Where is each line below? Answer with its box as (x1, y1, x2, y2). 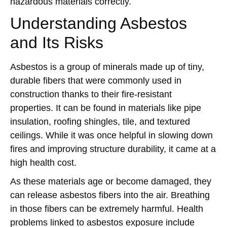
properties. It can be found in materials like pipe (10, 103, 201, 113)
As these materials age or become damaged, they (10, 176, 211, 186)
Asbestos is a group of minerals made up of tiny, (10, 62, 204, 72)
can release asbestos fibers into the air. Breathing (10, 190, 210, 200)
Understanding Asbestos (10, 14, 187, 32)
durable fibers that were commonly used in (10, 75, 181, 86)
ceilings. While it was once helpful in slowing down (10, 130, 213, 140)
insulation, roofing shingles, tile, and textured (10, 117, 190, 127)
